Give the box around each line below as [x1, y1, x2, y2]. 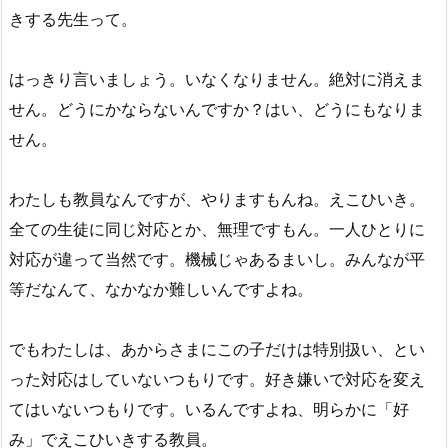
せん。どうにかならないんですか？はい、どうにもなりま [9, 99, 425, 120]
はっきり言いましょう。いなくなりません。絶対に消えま [9, 69, 425, 90]
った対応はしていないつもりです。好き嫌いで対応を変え [9, 369, 425, 390]
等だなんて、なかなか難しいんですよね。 [9, 279, 313, 300]
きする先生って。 [9, 9, 137, 30]
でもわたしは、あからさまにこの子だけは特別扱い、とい [9, 339, 425, 360]
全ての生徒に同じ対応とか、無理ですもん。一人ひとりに [9, 219, 425, 240]
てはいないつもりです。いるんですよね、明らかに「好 [9, 399, 409, 420]
